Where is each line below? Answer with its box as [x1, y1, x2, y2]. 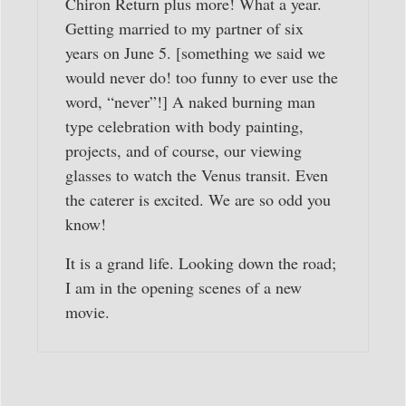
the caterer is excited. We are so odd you [65, 188, 331, 211]
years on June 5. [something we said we [65, 42, 325, 64]
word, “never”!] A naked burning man [65, 91, 315, 113]
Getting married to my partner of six [65, 17, 304, 40]
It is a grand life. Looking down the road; [65, 252, 336, 275]
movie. [65, 301, 110, 324]
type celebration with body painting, [65, 115, 304, 138]
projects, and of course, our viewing [65, 140, 302, 162]
